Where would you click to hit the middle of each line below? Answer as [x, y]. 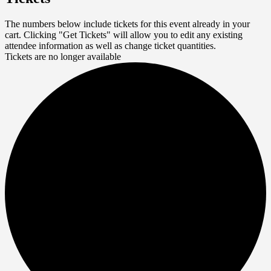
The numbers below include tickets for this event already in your [127, 24]
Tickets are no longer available [63, 57]
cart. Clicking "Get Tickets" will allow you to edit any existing [124, 35]
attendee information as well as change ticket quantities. [110, 46]
